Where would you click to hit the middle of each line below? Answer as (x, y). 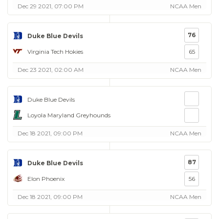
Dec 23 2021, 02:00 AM (51, 70)
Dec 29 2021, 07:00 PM (51, 6)
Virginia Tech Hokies (55, 51)
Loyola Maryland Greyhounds (69, 115)
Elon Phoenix (46, 178)
